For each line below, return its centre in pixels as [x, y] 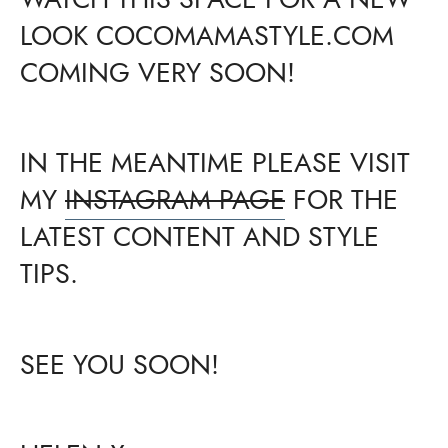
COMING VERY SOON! [157, 73]
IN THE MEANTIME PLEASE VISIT [215, 164]
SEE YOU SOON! [119, 365]
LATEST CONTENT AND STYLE [199, 238]
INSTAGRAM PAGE [175, 201]
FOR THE [341, 201]
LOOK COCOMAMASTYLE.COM [207, 36]
